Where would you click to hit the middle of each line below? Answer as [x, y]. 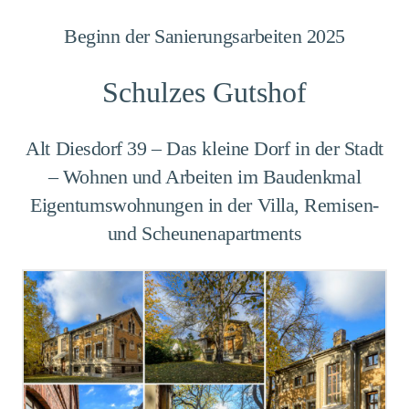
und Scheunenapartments [204, 234]
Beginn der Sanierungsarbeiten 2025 [204, 37]
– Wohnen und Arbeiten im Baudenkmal [204, 177]
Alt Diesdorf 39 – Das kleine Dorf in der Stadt [204, 149]
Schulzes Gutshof [204, 93]
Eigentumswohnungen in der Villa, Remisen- [204, 205]
